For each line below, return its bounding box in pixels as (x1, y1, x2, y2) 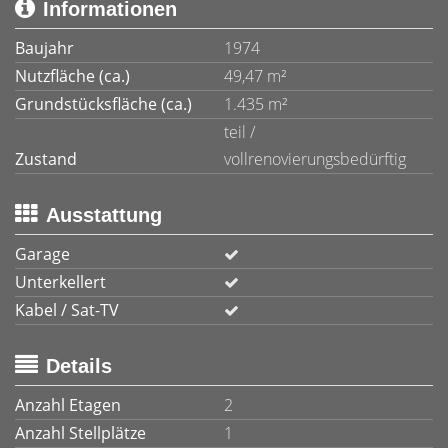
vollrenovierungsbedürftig (224, 148, 406, 170)
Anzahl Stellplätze (15, 422, 146, 444)
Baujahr (15, 37, 74, 59)
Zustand (15, 148, 77, 170)
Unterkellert (15, 271, 106, 293)
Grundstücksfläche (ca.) (15, 93, 192, 115)
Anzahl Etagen (15, 394, 121, 416)
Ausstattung (46, 204, 162, 226)
